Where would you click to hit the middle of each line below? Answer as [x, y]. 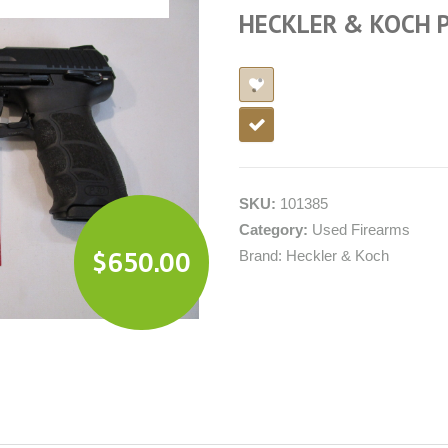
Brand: [262, 255]
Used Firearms [361, 229]
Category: [275, 229]
